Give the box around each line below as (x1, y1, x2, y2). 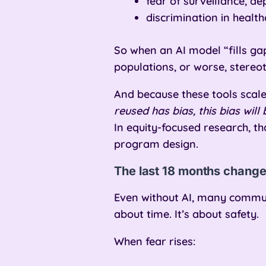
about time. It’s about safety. (114, 207, 259, 221)
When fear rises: (114, 234, 195, 248)
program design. (114, 137, 198, 151)
